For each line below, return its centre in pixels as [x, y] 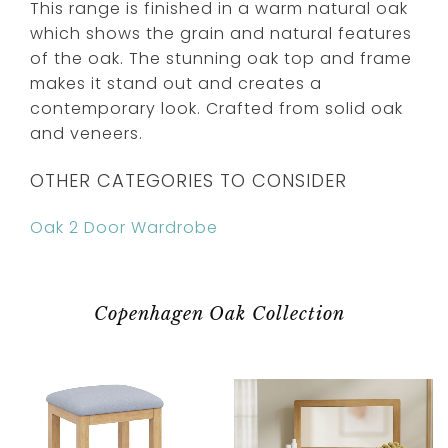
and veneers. [86, 133]
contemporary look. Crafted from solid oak [216, 108]
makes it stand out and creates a [176, 83]
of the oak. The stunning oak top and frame [221, 58]
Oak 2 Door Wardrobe [124, 227]
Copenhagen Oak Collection [219, 313]
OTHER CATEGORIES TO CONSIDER [188, 180]
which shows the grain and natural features [221, 33]
